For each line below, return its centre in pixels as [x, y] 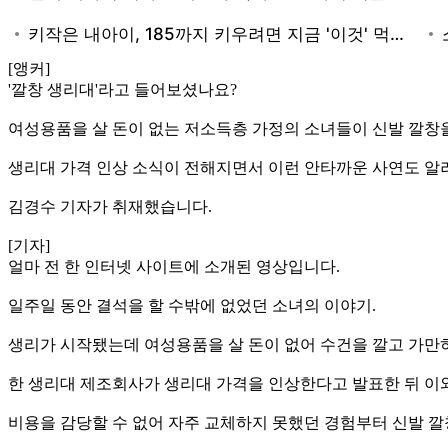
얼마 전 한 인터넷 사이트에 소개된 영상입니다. [174, 266]
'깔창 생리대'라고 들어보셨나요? [122, 89]
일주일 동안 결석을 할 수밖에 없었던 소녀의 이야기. [192, 305]
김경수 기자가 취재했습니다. [110, 206]
